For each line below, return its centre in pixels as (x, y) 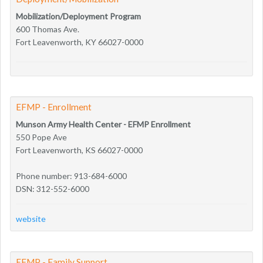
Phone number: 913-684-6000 (71, 176)
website (31, 218)
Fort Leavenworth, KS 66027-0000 (79, 150)
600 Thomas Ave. (48, 29)
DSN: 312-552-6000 (53, 188)
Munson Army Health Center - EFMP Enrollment (103, 124)
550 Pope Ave (41, 137)
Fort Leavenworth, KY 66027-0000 (80, 42)
